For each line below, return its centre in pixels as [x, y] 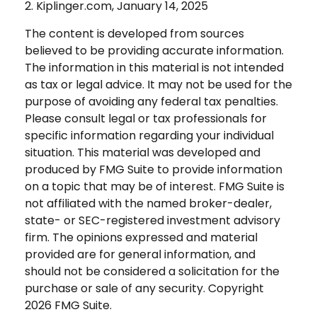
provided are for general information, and [140, 254]
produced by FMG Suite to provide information [154, 169]
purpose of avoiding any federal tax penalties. [151, 101]
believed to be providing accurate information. [154, 50]
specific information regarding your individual [149, 135]
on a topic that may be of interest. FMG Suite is [155, 186]
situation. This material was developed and [143, 152]
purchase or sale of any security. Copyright [144, 288]
